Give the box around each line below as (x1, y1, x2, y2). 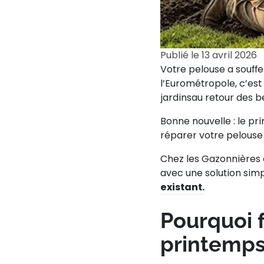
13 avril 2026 (202, 48, 257, 62)
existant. (160, 180, 204, 194)
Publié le (160, 48, 202, 62)
